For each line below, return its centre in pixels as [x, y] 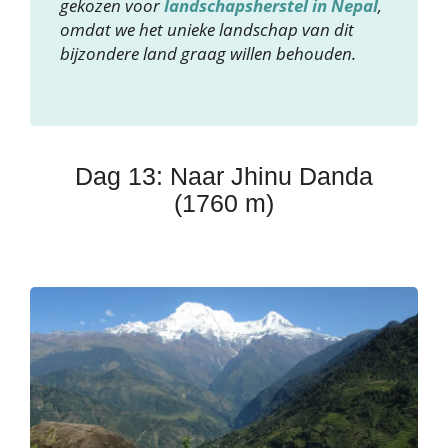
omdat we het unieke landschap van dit [207, 30]
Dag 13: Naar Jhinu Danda [224, 176]
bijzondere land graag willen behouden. [208, 54]
